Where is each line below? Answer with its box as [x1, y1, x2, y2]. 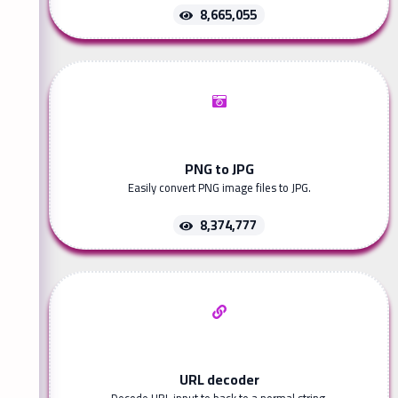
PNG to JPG [184, 155, 254, 183]
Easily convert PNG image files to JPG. [127, 177, 311, 199]
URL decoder [179, 366, 259, 394]
